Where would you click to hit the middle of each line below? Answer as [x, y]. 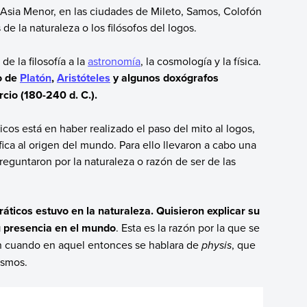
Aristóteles [83, 77]
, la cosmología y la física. [200, 61]
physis [216, 245]
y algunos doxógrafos [164, 77]
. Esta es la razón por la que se [187, 228]
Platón [35, 77]
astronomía [114, 61]
